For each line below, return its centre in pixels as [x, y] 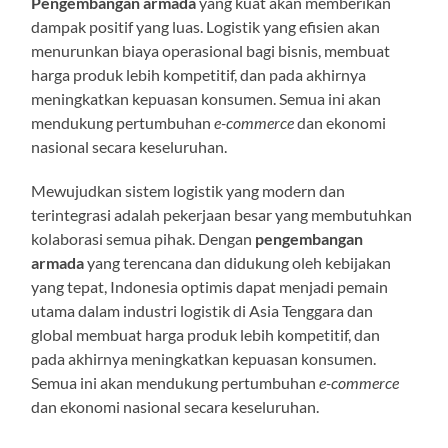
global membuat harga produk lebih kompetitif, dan [206, 334]
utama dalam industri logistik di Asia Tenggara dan [202, 310]
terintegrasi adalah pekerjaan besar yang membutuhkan [222, 214]
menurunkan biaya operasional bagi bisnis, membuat [211, 50]
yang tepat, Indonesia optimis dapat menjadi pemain [210, 286]
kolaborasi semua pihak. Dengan [143, 238]
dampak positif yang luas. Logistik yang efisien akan [206, 26]
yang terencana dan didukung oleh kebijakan [238, 262]
